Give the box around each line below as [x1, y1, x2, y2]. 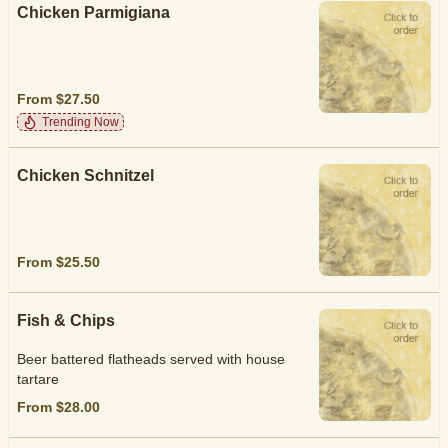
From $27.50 [17, 90, 100, 107]
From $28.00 [17, 399, 100, 415]
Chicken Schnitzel [17, 167, 154, 184]
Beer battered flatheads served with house [17, 351, 285, 367]
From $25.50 [17, 253, 100, 270]
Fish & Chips [17, 312, 115, 329]
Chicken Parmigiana [17, 4, 170, 21]
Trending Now [42, 115, 119, 129]
